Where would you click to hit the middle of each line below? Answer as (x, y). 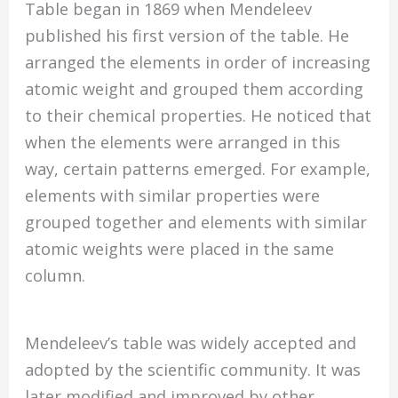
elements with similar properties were (173, 195)
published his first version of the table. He (187, 35)
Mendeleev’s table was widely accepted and (191, 342)
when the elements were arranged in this (183, 142)
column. (56, 275)
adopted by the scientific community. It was (193, 369)
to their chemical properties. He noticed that (199, 115)
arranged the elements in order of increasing (198, 62)
